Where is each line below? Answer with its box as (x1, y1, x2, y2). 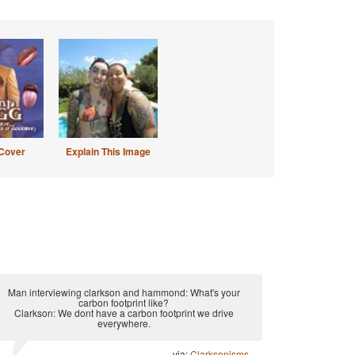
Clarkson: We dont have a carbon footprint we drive (13, 306, 234, 319)
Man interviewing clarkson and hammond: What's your (7, 285, 240, 299)
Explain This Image (65, 144, 151, 158)
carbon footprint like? (78, 296, 169, 309)
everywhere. (97, 316, 151, 330)
